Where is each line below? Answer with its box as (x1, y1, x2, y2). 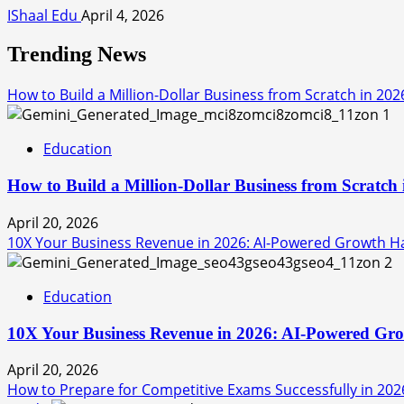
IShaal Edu (7, 5, 81, 25)
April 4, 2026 (81, 5, 164, 25)
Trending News (7, 42, 146, 67)
